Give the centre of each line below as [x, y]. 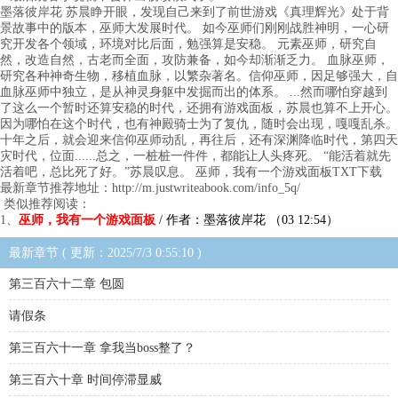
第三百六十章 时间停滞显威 [85, 380]
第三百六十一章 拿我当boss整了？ [102, 348]
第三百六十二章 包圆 [67, 284]
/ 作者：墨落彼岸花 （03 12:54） [247, 220]
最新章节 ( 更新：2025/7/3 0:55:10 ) [105, 253]
